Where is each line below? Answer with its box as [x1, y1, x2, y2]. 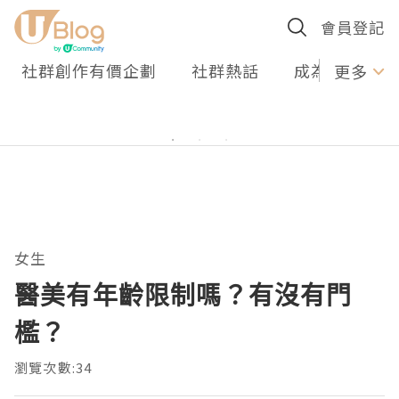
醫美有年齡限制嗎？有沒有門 [14, 278, 353, 312]
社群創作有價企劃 [21, 59, 157, 82]
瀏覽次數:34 [14, 358, 93, 377]
